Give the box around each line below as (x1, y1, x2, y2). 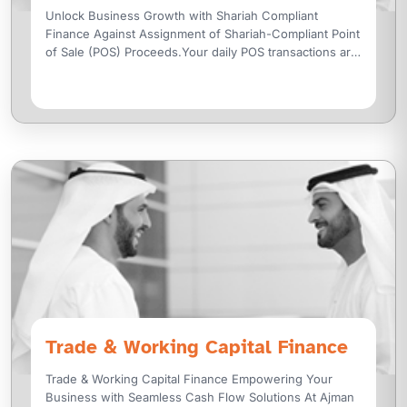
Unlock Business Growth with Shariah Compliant (45, 8, 319, 24)
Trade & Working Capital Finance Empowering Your (45, 372, 233, 387)
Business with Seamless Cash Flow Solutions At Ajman (45, 390, 305, 405)
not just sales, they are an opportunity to (45, 63, 274, 78)
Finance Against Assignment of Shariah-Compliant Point (45, 26, 361, 42)
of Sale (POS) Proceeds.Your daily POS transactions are (45, 45, 359, 60)
